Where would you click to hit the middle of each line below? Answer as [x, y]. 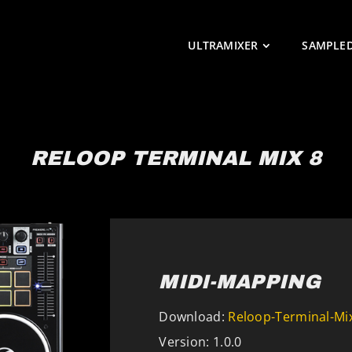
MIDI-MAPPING [240, 282]
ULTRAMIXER [223, 45]
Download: [192, 317]
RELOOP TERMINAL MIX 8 [176, 158]
